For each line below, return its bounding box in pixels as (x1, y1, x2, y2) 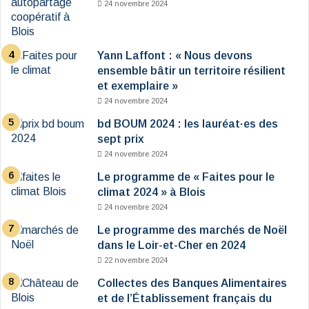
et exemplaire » (97, 80, 178, 92)
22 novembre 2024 (104, 256, 168, 265)
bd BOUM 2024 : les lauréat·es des (97, 118, 278, 130)
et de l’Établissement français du (97, 292, 272, 305)
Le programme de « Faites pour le (97, 171, 275, 183)
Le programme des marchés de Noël (97, 224, 287, 237)
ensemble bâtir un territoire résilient (97, 65, 286, 77)
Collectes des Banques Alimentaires (97, 277, 287, 290)
